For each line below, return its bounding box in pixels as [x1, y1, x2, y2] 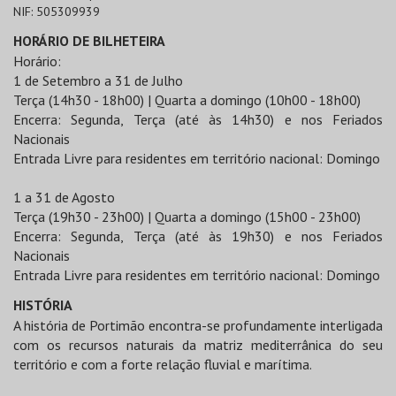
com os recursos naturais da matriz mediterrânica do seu [13, 336, 383, 354]
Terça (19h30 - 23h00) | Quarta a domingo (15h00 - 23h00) [13, 208, 361, 226]
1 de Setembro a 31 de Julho [13, 72, 183, 90]
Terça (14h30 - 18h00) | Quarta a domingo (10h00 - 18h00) [13, 91, 361, 110]
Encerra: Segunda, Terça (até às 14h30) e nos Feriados [13, 110, 383, 129]
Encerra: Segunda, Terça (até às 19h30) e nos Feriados [13, 227, 383, 246]
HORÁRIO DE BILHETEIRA [13, 32, 165, 50]
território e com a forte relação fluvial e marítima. [13, 355, 312, 374]
